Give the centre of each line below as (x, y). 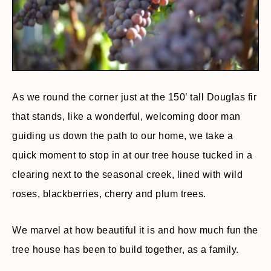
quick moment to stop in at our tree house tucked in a (132, 155)
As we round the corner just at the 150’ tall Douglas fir (134, 97)
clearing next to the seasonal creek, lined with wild (127, 174)
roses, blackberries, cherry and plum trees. (109, 194)
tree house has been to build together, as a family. (126, 249)
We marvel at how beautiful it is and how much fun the (135, 230)
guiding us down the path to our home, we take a (123, 135)
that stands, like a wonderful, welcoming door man (126, 116)
